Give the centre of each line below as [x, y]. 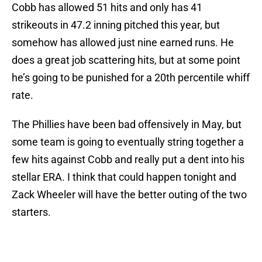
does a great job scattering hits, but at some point [126, 60]
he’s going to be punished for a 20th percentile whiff [131, 78]
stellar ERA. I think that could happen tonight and [124, 177]
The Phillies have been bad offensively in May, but [127, 125]
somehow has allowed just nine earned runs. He [123, 43]
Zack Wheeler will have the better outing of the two [129, 195]
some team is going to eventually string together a [128, 142]
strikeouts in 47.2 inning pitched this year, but [116, 25]
